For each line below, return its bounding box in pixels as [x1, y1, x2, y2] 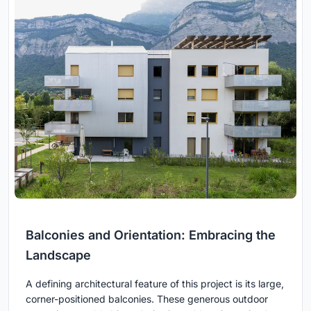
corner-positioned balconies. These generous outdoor [26, 293, 268, 305]
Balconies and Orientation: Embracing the [26, 228, 276, 243]
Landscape [26, 248, 91, 263]
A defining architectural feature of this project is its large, [26, 278, 284, 290]
